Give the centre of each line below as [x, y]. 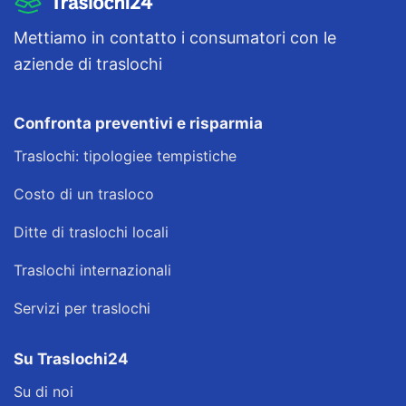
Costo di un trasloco [84, 194]
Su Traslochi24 [71, 359]
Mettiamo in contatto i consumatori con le [175, 38]
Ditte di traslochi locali [91, 232]
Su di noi [43, 391]
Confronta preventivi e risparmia [138, 123]
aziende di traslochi [88, 64]
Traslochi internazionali [92, 270]
